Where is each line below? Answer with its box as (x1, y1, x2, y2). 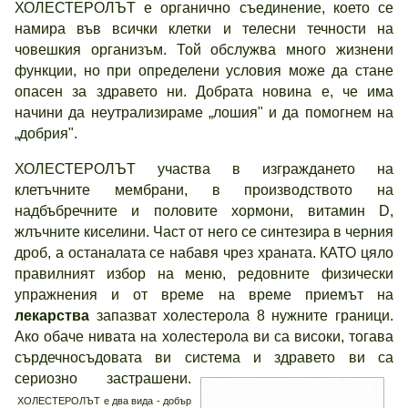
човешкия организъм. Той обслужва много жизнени (15, 42, 393, 57)
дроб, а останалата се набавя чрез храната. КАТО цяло (15, 245, 393, 260)
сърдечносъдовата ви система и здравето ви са (15, 350, 393, 365)
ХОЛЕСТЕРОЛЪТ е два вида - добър (15, 395, 191, 406)
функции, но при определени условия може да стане (15, 63, 393, 78)
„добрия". (15, 126, 77, 141)
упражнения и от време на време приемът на (15, 287, 393, 302)
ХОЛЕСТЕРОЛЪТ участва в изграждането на (15, 161, 393, 177)
